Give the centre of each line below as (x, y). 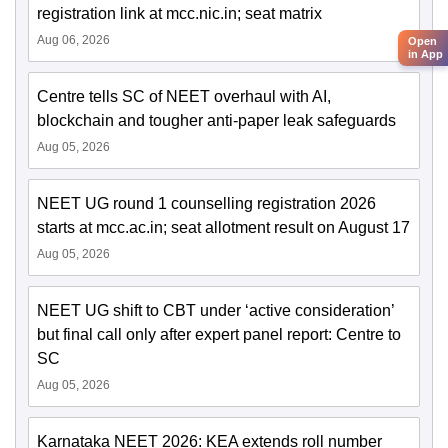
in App (425, 54)
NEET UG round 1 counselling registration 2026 (206, 204)
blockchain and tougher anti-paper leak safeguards (216, 121)
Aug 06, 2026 (73, 40)
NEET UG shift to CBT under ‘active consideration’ (215, 311)
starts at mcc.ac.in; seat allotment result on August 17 (223, 228)
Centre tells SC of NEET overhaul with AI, (184, 97)
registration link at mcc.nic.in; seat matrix (179, 14)
